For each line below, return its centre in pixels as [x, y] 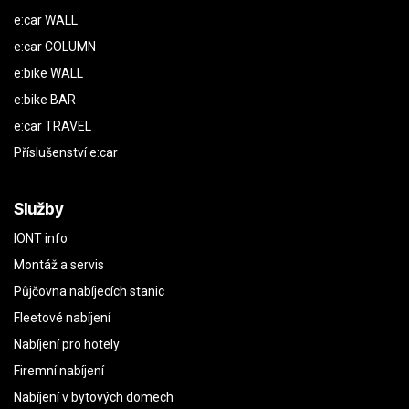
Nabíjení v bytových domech [94, 397]
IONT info [41, 238]
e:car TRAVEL [52, 126]
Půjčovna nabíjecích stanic [89, 291]
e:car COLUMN [55, 47]
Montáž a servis [59, 265]
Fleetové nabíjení [62, 318]
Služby [39, 209]
